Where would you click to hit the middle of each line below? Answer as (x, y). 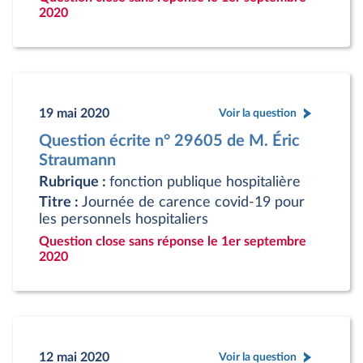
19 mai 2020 (74, 113)
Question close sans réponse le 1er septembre (173, 241)
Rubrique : (74, 182)
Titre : (60, 202)
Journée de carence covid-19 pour (193, 202)
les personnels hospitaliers (124, 219)
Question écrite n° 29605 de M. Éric (169, 141)
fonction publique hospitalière (205, 182)
